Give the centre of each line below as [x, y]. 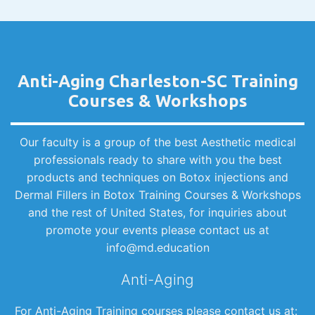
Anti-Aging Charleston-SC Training [157, 82]
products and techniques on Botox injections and [157, 178]
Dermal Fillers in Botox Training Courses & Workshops [157, 195]
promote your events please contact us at [157, 230]
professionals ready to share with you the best [157, 160]
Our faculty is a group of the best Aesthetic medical [157, 142]
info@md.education [157, 248]
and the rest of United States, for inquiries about [157, 213]
